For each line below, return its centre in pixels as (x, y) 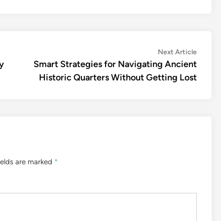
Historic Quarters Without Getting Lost (118, 77)
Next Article (177, 52)
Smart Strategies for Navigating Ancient (115, 64)
